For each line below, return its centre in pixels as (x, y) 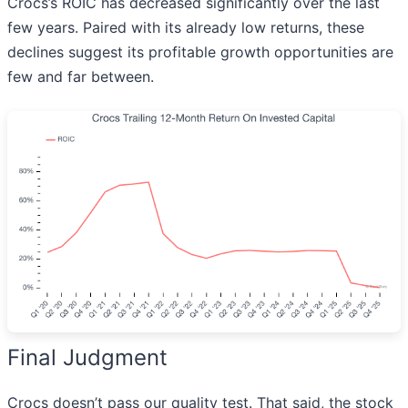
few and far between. (81, 77)
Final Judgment (87, 358)
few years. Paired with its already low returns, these (186, 28)
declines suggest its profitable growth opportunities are (200, 52)
